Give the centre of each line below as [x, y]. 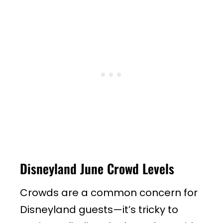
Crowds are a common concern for [109, 192]
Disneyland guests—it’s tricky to [99, 209]
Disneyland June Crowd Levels [97, 168]
